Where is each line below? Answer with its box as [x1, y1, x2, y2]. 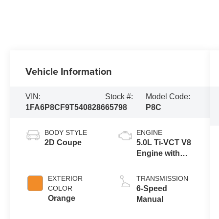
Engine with [136, 149, 180, 157]
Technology [136, 170, 180, 179]
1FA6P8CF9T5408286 [25, 103, 106, 111]
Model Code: [146, 92, 191, 101]
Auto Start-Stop [136, 159, 194, 168]
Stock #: [105, 92, 133, 101]
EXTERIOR [48, 174, 83, 182]
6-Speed [136, 184, 167, 193]
